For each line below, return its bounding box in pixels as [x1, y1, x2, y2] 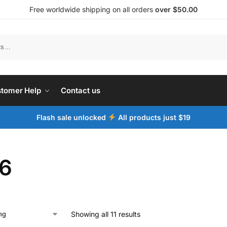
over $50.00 [155, 5, 198, 14]
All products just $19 [116, 113, 191, 122]
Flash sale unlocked [36, 113, 108, 122]
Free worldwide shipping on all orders [29, 5, 155, 14]
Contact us [61, 86, 100, 95]
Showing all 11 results [70, 210, 140, 218]
